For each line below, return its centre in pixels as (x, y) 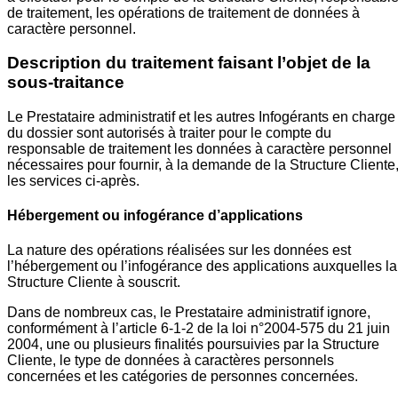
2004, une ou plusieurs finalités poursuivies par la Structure (193, 345)
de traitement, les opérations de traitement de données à (183, 12)
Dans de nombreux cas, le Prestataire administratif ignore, (189, 313)
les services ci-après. (73, 180)
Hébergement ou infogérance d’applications (155, 216)
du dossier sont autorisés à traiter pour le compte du (169, 132)
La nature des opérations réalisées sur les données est (179, 251)
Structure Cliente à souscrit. (94, 283)
